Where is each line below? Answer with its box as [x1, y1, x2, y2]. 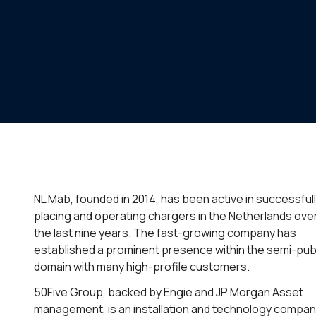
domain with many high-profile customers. [34, 259, 250, 274]
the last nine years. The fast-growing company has [34, 225, 296, 241]
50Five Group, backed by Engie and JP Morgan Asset [34, 284, 303, 300]
